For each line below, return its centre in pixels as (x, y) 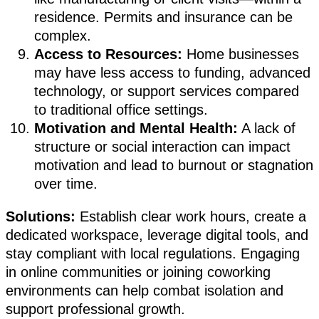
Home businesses (241, 54)
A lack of (267, 129)
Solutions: (41, 217)
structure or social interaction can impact (162, 147)
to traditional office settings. (121, 110)
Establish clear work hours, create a (191, 217)
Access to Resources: (108, 54)
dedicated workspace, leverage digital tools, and (157, 235)
